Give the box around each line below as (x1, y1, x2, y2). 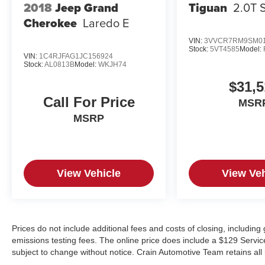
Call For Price (43, 94, 135, 111)
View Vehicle (57, 167, 121, 180)
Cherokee (24, 14, 77, 33)
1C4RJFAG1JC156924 (39, 51, 113, 60)
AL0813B (44, 60, 75, 69)
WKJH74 (98, 60, 127, 69)
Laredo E (83, 14, 129, 32)
